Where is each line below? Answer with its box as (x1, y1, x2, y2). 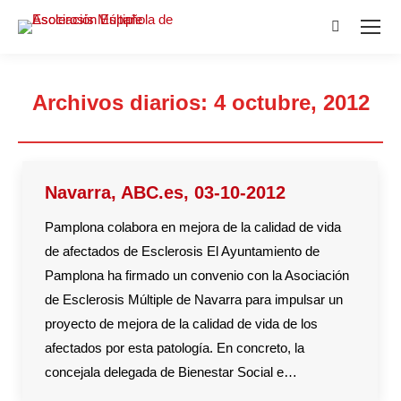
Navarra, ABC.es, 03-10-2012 (45, 183, 286, 202)
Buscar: (331, 24, 377, 39)
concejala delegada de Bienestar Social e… (45, 364, 297, 380)
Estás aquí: (200, 123, 267, 138)
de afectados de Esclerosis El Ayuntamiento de (45, 243, 320, 259)
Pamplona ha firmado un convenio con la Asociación (45, 268, 349, 283)
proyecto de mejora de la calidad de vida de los (45, 316, 318, 331)
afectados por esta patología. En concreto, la (45, 340, 304, 355)
